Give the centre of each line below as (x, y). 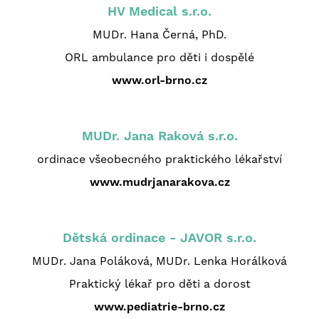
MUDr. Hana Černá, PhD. (159, 34)
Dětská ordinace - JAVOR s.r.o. (159, 237)
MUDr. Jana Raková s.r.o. (159, 135)
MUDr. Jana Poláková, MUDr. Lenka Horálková (159, 261)
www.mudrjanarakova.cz (159, 182)
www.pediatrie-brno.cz (159, 306)
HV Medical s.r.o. (159, 11)
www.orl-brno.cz (159, 80)
